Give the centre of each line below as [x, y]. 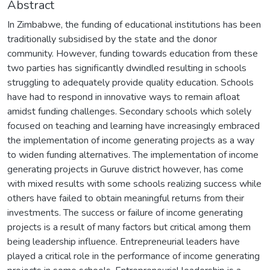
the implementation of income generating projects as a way [131, 140]
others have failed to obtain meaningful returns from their [126, 198]
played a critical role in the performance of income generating [133, 256]
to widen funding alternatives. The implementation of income [133, 155]
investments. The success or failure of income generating [125, 212]
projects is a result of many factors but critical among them [129, 227]
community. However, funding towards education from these [133, 53]
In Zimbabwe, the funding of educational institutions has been [134, 24]
